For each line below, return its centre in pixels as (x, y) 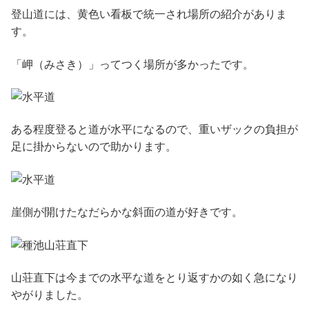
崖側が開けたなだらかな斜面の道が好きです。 (127, 212)
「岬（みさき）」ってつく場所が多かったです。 (132, 64)
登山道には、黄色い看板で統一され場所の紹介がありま (149, 14)
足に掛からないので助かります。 (94, 147)
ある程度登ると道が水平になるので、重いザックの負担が (154, 130)
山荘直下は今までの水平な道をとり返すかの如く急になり (154, 277)
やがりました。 (50, 295)
